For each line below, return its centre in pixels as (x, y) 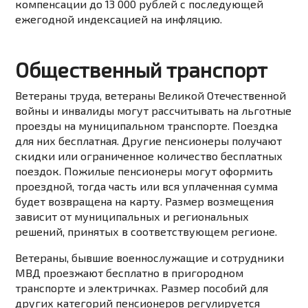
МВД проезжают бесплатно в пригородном (130, 273)
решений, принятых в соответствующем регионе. (146, 232)
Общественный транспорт (142, 70)
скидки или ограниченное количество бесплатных (149, 156)
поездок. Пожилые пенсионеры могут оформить (144, 171)
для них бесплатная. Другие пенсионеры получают (149, 141)
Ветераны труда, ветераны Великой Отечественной (151, 96)
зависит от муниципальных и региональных (132, 217)
